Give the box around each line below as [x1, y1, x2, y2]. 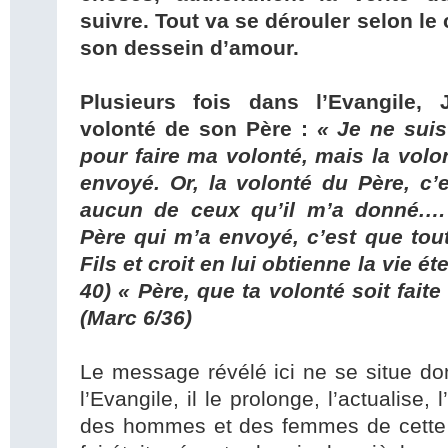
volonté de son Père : [80, 117, 317, 142]
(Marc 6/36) [80, 306, 192, 331]
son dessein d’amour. [80, 36, 299, 61]
